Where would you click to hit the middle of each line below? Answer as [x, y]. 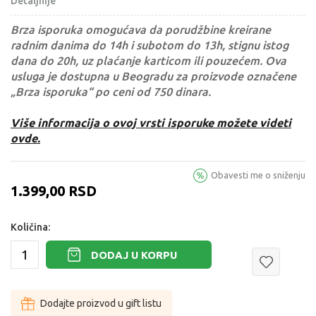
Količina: [30, 227]
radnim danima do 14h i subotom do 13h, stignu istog [150, 45]
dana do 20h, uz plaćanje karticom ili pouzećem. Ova [148, 61]
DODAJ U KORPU [134, 255]
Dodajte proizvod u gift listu [101, 304]
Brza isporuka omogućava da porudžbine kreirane [141, 30]
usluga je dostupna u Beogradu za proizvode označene [153, 77]
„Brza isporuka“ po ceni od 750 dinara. [111, 92]
